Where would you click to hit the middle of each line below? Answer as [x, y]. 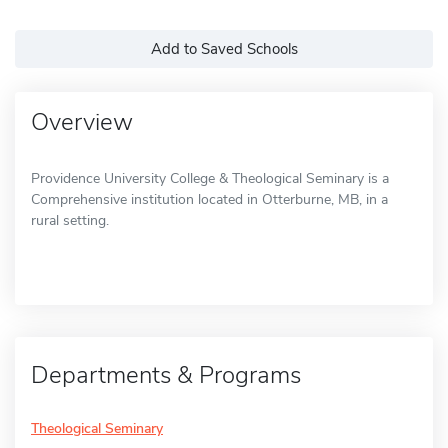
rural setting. [70, 220]
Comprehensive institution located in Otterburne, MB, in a [209, 199]
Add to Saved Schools [224, 48]
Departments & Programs [166, 374]
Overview [82, 121]
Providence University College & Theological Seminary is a [210, 178]
